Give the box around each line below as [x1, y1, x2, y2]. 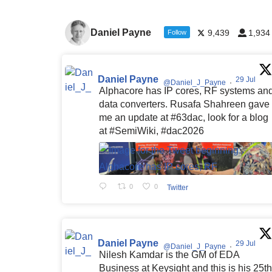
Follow [168, 29, 187, 36]
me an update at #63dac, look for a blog [99, 112, 268, 123]
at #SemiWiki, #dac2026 [99, 126, 204, 137]
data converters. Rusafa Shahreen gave [99, 99, 270, 110]
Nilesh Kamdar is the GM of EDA [99, 250, 239, 260]
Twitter [166, 183, 188, 192]
